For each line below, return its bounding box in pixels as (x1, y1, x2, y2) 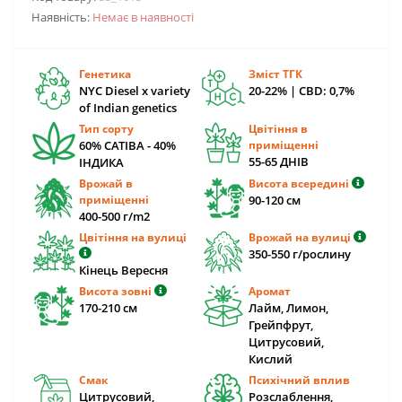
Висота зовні (79, 284, 154, 299)
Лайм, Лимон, (249, 300, 328, 316)
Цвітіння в (249, 121, 308, 136)
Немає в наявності (92, 9, 194, 25)
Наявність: (31, 9, 92, 25)
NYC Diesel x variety (79, 83, 190, 99)
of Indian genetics (79, 100, 177, 116)
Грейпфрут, (249, 317, 313, 333)
